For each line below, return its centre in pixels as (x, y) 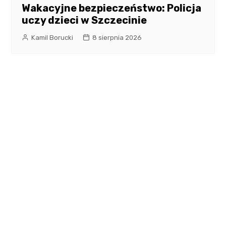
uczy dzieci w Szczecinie (84, 20)
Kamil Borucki (52, 38)
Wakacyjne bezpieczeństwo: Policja (112, 8)
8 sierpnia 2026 (117, 38)
